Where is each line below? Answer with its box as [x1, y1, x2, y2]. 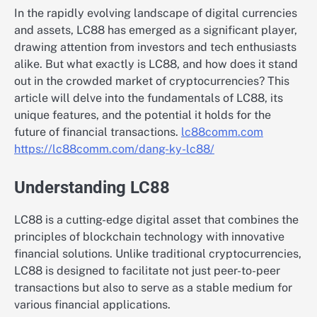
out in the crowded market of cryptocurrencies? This [14, 74, 289, 88]
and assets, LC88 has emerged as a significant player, [14, 23, 297, 38]
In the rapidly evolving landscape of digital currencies [14, 6, 297, 21]
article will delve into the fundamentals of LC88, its [14, 91, 283, 105]
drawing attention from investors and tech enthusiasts [14, 40, 296, 54]
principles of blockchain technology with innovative [14, 230, 284, 244]
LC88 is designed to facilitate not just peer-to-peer [14, 264, 280, 278]
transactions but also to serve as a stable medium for [14, 281, 292, 295]
